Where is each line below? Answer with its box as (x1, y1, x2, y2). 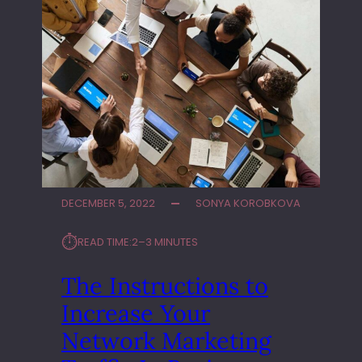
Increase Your (61, 298, 210, 329)
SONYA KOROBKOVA (196, 196, 301, 212)
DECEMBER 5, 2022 (61, 196, 155, 212)
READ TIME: (78, 234, 132, 250)
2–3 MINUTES (132, 234, 198, 250)
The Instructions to (61, 271, 268, 301)
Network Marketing (61, 326, 271, 356)
